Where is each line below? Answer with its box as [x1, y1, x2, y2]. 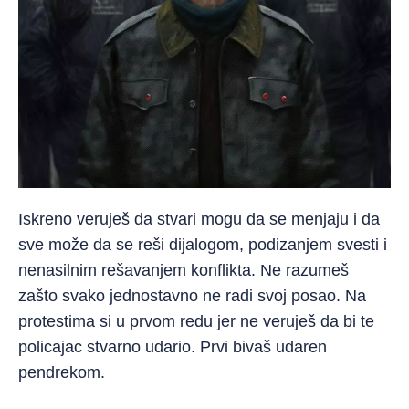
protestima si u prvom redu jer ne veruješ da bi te [18, 312, 374, 330]
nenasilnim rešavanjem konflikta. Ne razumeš [18, 261, 349, 279]
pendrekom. [18, 363, 105, 382]
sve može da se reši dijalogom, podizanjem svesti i [18, 236, 387, 254]
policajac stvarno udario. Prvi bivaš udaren [18, 338, 327, 356]
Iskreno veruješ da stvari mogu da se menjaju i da [18, 210, 380, 228]
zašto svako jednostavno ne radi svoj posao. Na [18, 287, 366, 305]
